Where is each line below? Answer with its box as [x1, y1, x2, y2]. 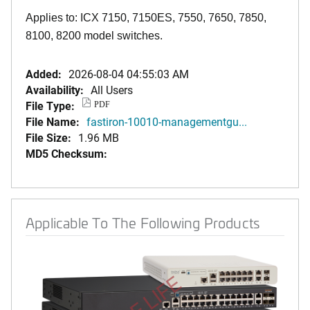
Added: [26, 66, 62, 81]
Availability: [26, 82, 84, 97]
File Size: [26, 130, 71, 145]
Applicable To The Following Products [26, 213, 260, 232]
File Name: [26, 114, 80, 129]
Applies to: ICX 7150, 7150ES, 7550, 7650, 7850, [26, 12, 266, 24]
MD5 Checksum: [26, 146, 107, 161]
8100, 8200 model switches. [26, 30, 163, 42]
